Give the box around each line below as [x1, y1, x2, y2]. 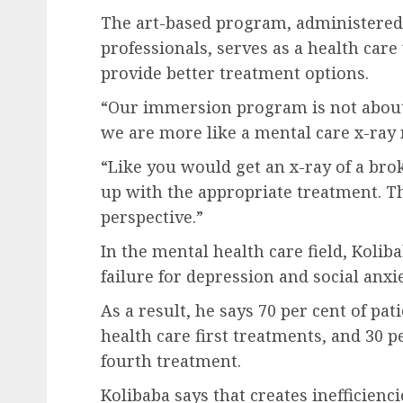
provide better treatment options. [101, 62, 373, 84]
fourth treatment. [101, 350, 246, 372]
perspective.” [101, 206, 203, 228]
